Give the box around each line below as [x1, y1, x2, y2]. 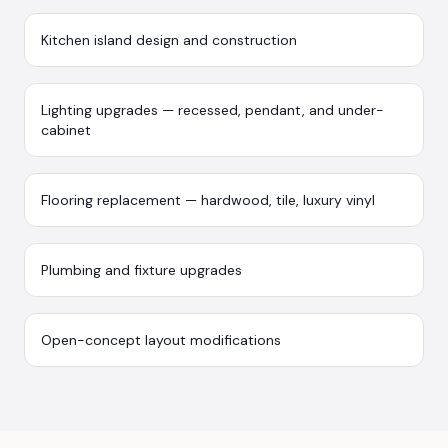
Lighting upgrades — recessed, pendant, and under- [41, 100, 384, 119]
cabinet [41, 120, 91, 139]
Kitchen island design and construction [41, 30, 297, 49]
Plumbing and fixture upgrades [41, 260, 242, 279]
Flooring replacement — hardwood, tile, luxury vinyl [41, 190, 375, 209]
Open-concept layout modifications [41, 330, 281, 349]
